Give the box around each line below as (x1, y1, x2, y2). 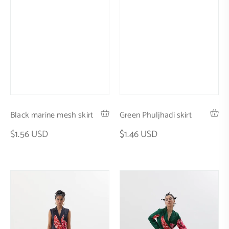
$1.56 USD (10, 126, 49, 142)
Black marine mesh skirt (10, 108, 94, 122)
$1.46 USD (120, 126, 158, 142)
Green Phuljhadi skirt (120, 108, 192, 122)
